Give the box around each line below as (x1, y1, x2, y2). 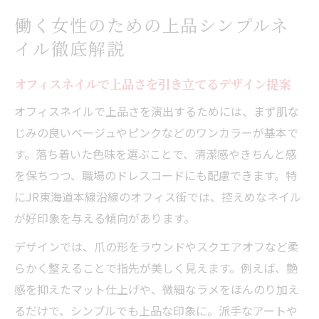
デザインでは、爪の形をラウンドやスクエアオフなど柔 (14, 237, 299, 255)
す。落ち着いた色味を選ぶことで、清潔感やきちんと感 (14, 145, 297, 162)
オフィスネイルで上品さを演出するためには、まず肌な (14, 102, 299, 120)
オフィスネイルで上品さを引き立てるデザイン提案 (14, 75, 291, 92)
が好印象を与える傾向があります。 (14, 209, 195, 226)
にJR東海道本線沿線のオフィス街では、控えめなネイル (14, 187, 301, 205)
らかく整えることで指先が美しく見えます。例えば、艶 (14, 258, 298, 276)
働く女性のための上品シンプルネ (14, 13, 290, 36)
